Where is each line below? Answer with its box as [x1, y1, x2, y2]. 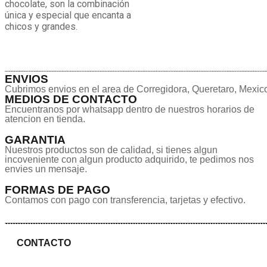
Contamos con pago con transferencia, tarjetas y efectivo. [5, 195, 246, 205]
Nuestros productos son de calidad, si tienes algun [5, 145, 218, 155]
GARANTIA [5, 133, 66, 146]
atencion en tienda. [5, 114, 85, 124]
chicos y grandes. [5, 21, 77, 32]
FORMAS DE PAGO [5, 184, 110, 196]
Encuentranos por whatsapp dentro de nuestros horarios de [5, 104, 254, 114]
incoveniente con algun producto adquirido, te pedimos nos [5, 154, 254, 164]
